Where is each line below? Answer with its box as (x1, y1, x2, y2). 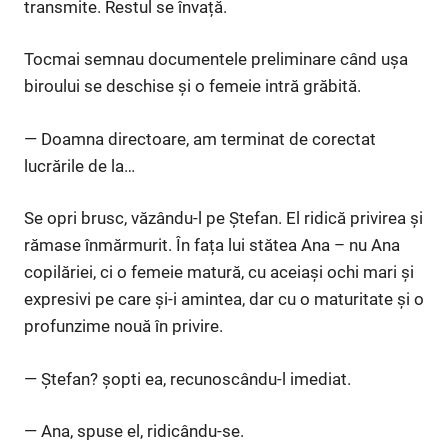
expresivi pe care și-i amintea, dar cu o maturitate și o (24, 289, 424, 310)
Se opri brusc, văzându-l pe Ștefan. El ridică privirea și (24, 208, 423, 229)
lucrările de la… (24, 155, 135, 176)
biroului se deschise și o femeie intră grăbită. (24, 76, 361, 97)
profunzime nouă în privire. (24, 316, 223, 337)
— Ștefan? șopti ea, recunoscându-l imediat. (24, 368, 351, 389)
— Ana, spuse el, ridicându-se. (24, 421, 244, 442)
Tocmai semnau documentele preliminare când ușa (24, 49, 408, 70)
